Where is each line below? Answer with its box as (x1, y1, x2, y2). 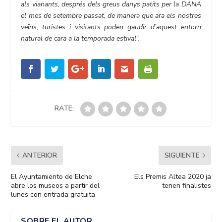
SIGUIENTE (164, 151, 200, 161)
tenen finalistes (162, 181, 211, 191)
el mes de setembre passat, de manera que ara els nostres (21, 11, 201, 21)
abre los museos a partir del (11, 181, 100, 191)
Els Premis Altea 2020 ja (134, 172, 211, 182)
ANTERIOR (22, 151, 57, 161)
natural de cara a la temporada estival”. (21, 34, 140, 44)
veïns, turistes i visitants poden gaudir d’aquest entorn (21, 22, 201, 32)
